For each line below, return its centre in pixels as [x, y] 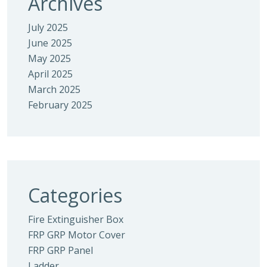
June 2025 [50, 43]
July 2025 [48, 27]
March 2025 [54, 89]
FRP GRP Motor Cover [77, 235]
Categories [75, 195]
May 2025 [49, 58]
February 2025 [60, 105]
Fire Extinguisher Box [76, 219]
